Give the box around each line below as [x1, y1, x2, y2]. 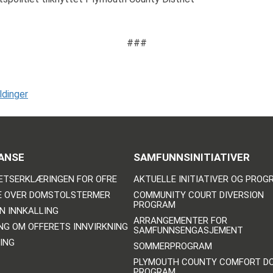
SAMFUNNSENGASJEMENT [133, 225, 243, 236]
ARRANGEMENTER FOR [133, 215, 227, 227]
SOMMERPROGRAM [133, 241, 212, 252]
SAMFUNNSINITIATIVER [133, 151, 250, 164]
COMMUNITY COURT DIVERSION [133, 190, 264, 201]
